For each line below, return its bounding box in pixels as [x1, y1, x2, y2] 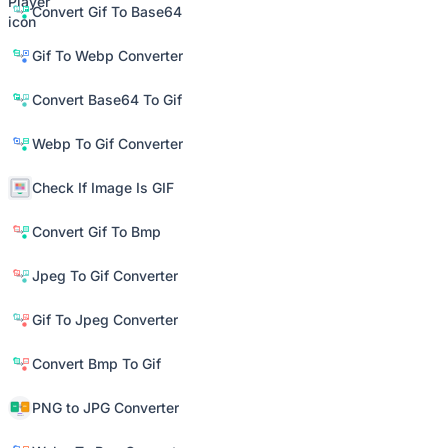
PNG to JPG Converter [32, 399, 179, 416]
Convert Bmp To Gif [32, 355, 161, 372]
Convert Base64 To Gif [32, 91, 182, 108]
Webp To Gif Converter [32, 135, 183, 152]
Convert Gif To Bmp [32, 223, 161, 240]
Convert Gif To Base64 [32, 3, 182, 20]
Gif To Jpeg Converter [32, 311, 178, 328]
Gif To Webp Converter [32, 47, 183, 64]
